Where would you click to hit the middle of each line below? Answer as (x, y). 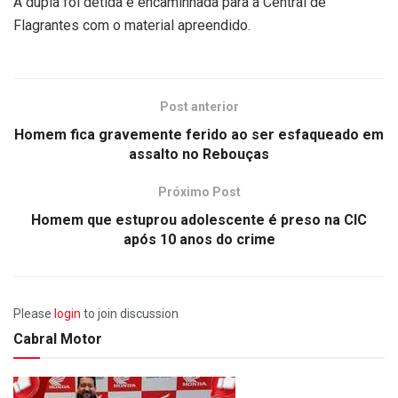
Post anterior (199, 107)
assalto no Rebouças (199, 155)
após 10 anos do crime (199, 240)
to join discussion (130, 314)
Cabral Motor (58, 339)
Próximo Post (199, 192)
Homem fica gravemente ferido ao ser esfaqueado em (199, 135)
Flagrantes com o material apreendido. (132, 26)
